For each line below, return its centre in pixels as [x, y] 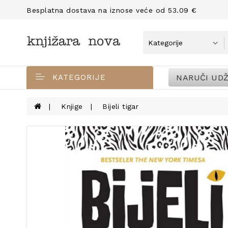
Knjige [72, 106]
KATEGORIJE [79, 77]
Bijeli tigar [121, 106]
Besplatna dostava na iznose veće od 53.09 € [112, 10]
